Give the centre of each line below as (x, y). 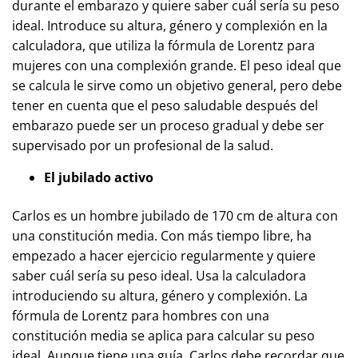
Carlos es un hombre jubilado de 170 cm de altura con (175, 216)
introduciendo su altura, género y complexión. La (160, 296)
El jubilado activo (99, 177)
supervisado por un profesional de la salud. (143, 145)
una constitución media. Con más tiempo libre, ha (162, 236)
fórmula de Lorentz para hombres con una (141, 316)
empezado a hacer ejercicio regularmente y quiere (164, 256)
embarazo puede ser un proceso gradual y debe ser (168, 125)
